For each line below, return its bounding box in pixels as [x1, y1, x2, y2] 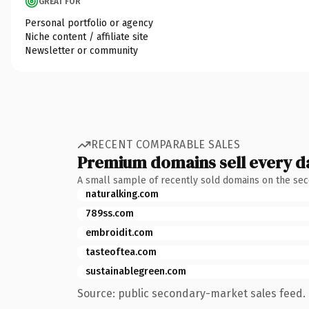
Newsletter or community [25, 44, 138, 57]
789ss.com [86, 207, 134, 219]
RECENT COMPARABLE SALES [91, 138, 241, 151]
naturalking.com [86, 188, 159, 200]
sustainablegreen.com [86, 265, 186, 277]
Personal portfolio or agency [25, 17, 153, 29]
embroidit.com [86, 226, 153, 239]
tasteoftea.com [86, 246, 157, 258]
